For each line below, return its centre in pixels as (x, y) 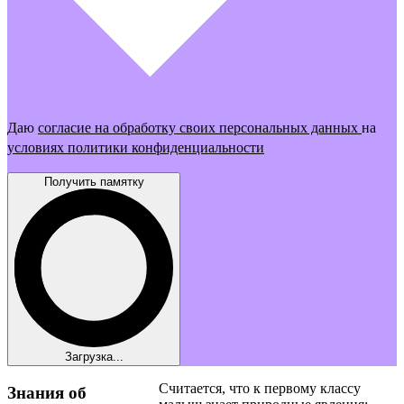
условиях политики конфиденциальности (136, 147)
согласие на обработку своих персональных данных (200, 127)
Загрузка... (94, 356)
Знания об (47, 392)
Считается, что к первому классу (260, 388)
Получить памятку (94, 181)
